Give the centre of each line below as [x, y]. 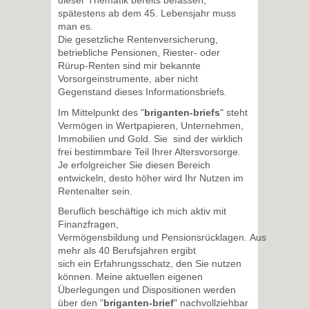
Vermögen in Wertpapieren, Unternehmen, [151, 125]
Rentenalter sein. [95, 191]
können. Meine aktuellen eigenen [130, 276]
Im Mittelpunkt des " [101, 112]
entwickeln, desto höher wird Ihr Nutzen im [151, 178]
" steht [234, 112]
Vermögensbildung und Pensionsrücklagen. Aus [162, 237]
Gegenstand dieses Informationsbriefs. [142, 92]
